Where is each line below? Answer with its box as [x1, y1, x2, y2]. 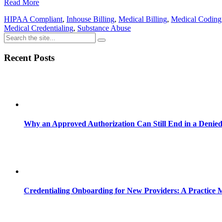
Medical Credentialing [4, 23, 73, 32]
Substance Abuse [77, 23, 131, 32]
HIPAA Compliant [4, 14, 62, 23]
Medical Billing [118, 14, 167, 23]
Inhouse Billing [66, 14, 114, 23]
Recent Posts [4, 52, 55, 63]
